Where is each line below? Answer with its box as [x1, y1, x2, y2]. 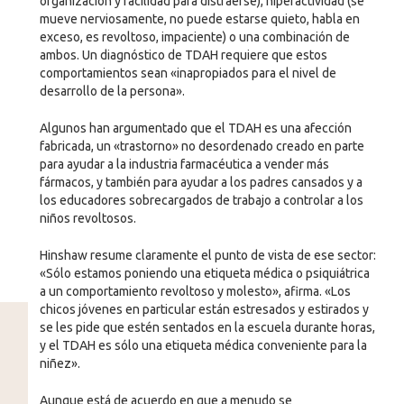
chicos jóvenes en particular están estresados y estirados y [39, 301, 369, 317]
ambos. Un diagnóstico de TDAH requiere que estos [39, 47, 327, 62]
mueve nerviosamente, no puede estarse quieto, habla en [39, 11, 360, 26]
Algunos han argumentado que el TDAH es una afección [39, 120, 352, 135]
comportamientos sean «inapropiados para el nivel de [39, 65, 336, 80]
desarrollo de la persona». [39, 83, 185, 98]
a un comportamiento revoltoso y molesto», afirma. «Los [39, 283, 351, 298]
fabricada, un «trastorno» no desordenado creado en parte [39, 138, 364, 153]
